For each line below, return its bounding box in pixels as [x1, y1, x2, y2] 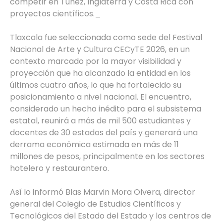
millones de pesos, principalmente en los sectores [10, 150, 205, 162]
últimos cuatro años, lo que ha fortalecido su [10, 79, 181, 91]
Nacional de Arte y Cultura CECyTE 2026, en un [10, 43, 190, 55]
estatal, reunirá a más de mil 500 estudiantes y [10, 114, 191, 126]
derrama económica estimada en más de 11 [10, 138, 179, 150]
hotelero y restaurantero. [10, 162, 109, 174]
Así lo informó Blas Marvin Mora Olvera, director [10, 186, 195, 198]
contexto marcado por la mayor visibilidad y [10, 55, 181, 67]
